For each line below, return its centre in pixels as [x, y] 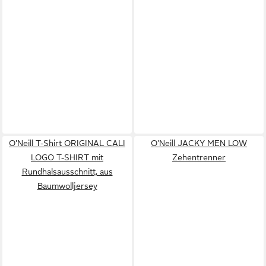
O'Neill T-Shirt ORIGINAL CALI [67, 143]
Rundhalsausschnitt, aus [67, 172]
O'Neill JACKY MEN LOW [199, 143]
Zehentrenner [199, 157]
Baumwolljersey [67, 186]
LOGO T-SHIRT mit [67, 157]
